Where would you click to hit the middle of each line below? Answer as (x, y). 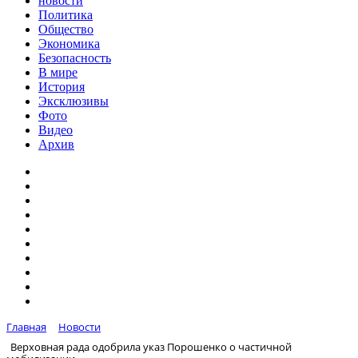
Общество (66, 29)
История (62, 87)
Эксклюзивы (74, 101)
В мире (58, 72)
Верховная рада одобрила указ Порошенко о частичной (151, 346)
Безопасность (75, 58)
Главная (26, 327)
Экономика (69, 44)
